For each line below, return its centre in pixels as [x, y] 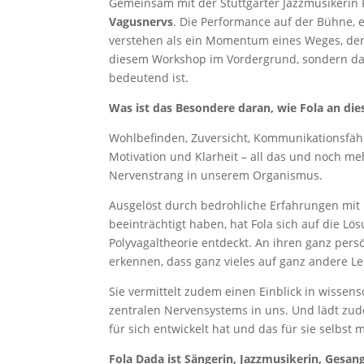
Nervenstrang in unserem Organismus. [216, 175]
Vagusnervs [141, 22]
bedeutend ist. [149, 78]
